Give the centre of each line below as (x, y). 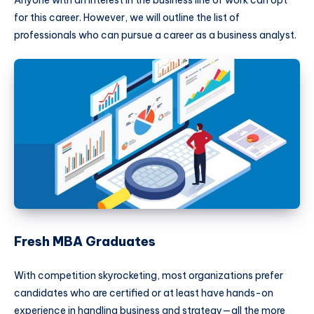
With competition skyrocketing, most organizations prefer (149, 275)
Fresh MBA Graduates (85, 242)
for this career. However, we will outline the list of (127, 18)
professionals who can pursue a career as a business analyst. (156, 35)
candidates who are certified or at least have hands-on (144, 293)
